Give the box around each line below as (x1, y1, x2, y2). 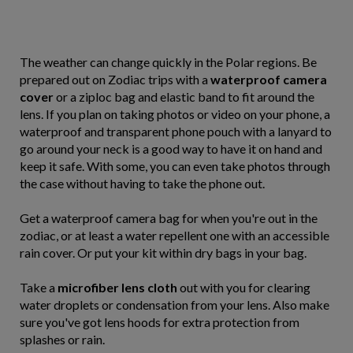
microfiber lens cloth (58, 280, 177, 295)
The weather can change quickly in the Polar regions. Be (20, 54, 317, 69)
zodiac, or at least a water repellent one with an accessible (20, 228, 329, 243)
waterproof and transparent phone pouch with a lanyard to (20, 124, 332, 139)
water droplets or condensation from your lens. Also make (20, 297, 329, 312)
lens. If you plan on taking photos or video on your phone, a (20, 106, 330, 121)
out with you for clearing (177, 280, 310, 295)
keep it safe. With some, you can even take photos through (20, 158, 330, 173)
